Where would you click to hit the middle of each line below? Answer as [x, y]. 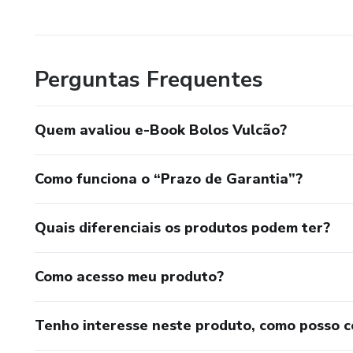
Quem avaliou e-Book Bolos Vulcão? [161, 130]
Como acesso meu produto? [129, 276]
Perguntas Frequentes [149, 79]
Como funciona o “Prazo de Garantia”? [169, 178]
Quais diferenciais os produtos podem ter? [182, 227]
